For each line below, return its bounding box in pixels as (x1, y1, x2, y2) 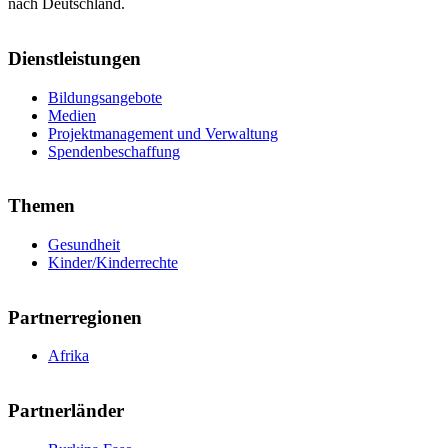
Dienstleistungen (8, 47, 141, 69)
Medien (48, 106, 96, 124)
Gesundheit (48, 235, 120, 253)
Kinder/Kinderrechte (48, 253, 178, 271)
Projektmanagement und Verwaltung (48, 124, 278, 142)
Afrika (48, 347, 89, 365)
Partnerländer (8, 400, 124, 422)
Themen (8, 195, 75, 217)
